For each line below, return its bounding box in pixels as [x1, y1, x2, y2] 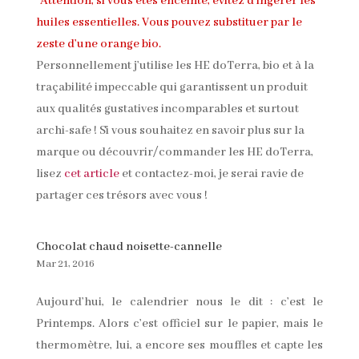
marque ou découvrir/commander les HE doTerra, [35, 144, 313, 159]
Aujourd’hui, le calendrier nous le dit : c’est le [35, 294, 324, 309]
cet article [63, 166, 119, 181]
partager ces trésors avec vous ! [35, 188, 208, 203]
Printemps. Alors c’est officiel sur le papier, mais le [35, 316, 324, 331]
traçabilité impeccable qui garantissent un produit [35, 79, 308, 95]
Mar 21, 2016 [35, 256, 95, 271]
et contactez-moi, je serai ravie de [119, 166, 304, 181]
